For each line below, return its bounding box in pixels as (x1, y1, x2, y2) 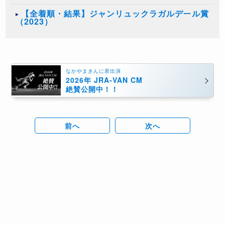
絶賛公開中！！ (65, 83, 119, 94)
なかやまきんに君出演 (65, 67, 121, 74)
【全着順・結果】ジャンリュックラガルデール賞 (21, 8, 209, 20)
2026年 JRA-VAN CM (65, 74, 143, 85)
